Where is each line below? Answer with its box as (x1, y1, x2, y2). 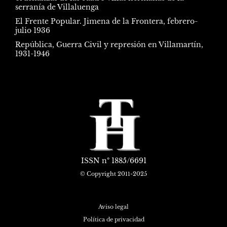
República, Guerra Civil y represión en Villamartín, (15, 40, 203, 49)
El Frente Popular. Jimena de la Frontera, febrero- (15, 16, 198, 26)
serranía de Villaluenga (15, 2, 99, 12)
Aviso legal (98, 203, 129, 211)
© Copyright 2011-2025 (80, 170, 147, 178)
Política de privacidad (83, 216, 144, 223)
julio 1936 (15, 25, 50, 35)
